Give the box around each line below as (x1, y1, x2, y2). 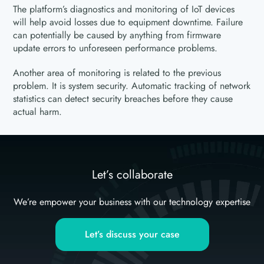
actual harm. (13, 105, 62, 119)
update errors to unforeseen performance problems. (13, 41, 218, 55)
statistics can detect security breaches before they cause (13, 92, 233, 106)
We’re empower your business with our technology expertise (14, 195, 251, 209)
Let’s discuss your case (84, 227, 180, 242)
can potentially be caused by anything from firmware (13, 28, 222, 42)
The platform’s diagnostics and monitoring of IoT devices (13, 2, 235, 16)
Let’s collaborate (91, 166, 173, 184)
